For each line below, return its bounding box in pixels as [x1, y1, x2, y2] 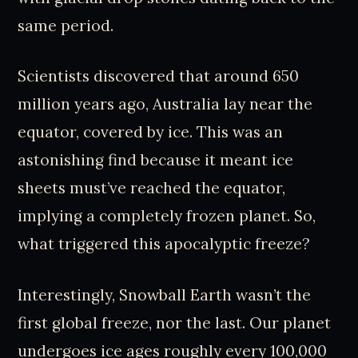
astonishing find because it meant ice [18, 150, 294, 170]
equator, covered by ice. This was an [18, 122, 284, 142]
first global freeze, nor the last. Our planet [18, 313, 332, 333]
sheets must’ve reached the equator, [18, 178, 286, 198]
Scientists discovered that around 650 [18, 66, 300, 86]
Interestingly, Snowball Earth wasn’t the [18, 285, 312, 305]
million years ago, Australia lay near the [18, 94, 313, 114]
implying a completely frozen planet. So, [18, 206, 316, 226]
